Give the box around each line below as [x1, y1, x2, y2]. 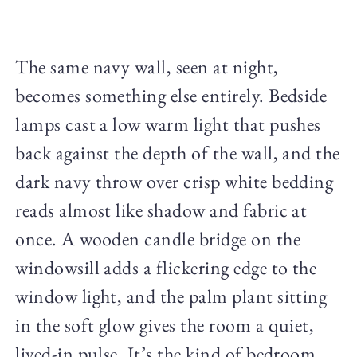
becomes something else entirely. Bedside [15, 83, 328, 108]
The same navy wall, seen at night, [15, 54, 279, 80]
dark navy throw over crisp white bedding [15, 169, 334, 194]
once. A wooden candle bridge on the [15, 226, 300, 252]
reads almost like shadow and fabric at [15, 198, 308, 223]
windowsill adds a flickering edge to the [15, 255, 317, 280]
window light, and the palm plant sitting [15, 284, 328, 309]
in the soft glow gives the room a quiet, [15, 312, 315, 338]
